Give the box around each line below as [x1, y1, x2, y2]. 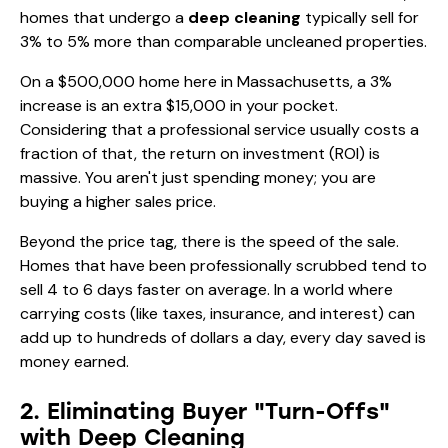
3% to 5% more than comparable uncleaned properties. [20, 30, 427, 52]
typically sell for [301, 6, 419, 28]
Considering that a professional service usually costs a [20, 118, 419, 140]
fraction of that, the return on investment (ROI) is [20, 142, 380, 164]
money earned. [20, 350, 129, 372]
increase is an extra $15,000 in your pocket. [20, 94, 338, 116]
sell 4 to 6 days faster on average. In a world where [20, 278, 393, 300]
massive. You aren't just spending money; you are [20, 166, 376, 188]
